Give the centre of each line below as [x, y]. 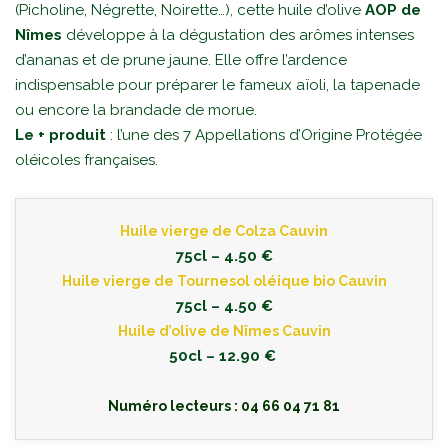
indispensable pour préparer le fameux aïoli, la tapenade [217, 84]
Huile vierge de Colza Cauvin [224, 230]
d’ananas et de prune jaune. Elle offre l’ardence [181, 59]
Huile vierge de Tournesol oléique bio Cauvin [224, 280]
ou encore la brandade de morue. [136, 109]
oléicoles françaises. [86, 159]
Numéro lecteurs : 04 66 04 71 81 [224, 405]
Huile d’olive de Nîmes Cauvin [224, 330]
